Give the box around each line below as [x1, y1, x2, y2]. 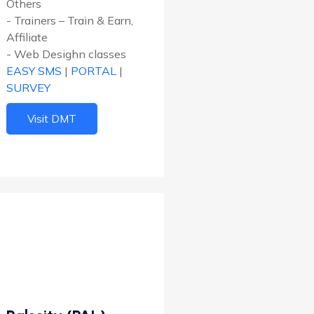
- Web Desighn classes [6, 46, 126, 61]
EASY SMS [6, 63, 62, 78]
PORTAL [71, 63, 119, 78]
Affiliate [6, 29, 48, 44]
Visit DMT [27, 111, 76, 125]
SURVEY [6, 80, 50, 95]
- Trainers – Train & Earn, [6, 13, 133, 27]
